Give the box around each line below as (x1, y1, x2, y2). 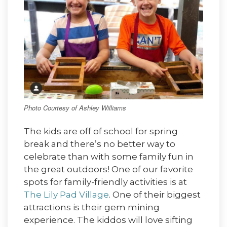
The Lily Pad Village (24, 190, 109, 200)
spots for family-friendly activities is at (24, 177, 189, 187)
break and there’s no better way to (24, 139, 175, 149)
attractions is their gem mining (24, 202, 160, 213)
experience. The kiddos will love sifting (24, 215, 193, 225)
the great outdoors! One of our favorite (24, 164, 193, 175)
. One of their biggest (109, 190, 201, 200)
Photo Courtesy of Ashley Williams (24, 102, 126, 112)
